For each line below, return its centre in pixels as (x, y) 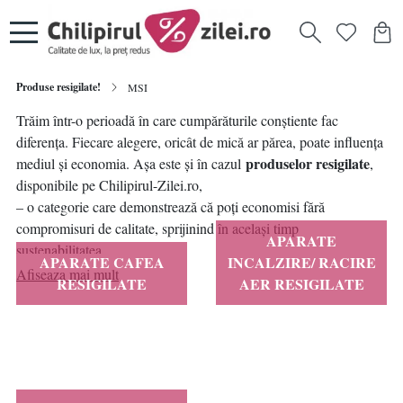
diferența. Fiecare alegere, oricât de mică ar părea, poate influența (200, 142)
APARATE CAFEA (102, 262)
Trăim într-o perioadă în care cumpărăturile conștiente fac (177, 120)
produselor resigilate (308, 163)
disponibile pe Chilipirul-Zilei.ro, (112, 185)
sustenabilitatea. (61, 250)
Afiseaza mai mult (67, 274)
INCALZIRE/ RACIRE (301, 262)
